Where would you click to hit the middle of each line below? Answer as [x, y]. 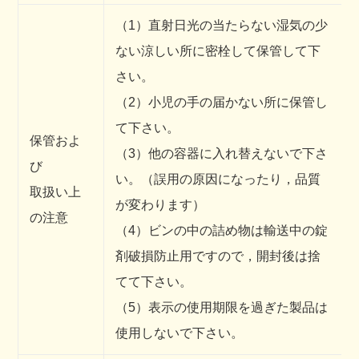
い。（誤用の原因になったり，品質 [218, 179]
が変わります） [160, 205]
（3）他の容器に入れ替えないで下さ [222, 154]
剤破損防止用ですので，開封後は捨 [218, 256]
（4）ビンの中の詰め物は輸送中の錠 [222, 231]
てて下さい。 [154, 282]
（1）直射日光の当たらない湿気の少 [222, 26]
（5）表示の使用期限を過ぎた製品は [222, 308]
